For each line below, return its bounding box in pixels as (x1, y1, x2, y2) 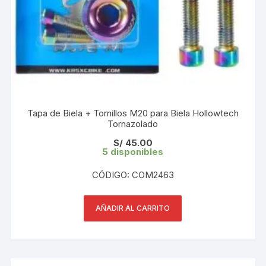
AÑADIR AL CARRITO (96, 203, 170, 213)
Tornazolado (107, 118, 159, 129)
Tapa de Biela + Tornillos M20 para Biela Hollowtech (27, 107, 239, 119)
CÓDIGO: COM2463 (91, 169, 174, 180)
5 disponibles (102, 145, 164, 157)
